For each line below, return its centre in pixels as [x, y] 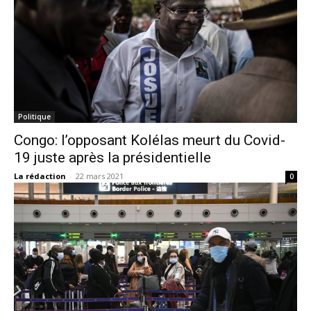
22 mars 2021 [100, 176]
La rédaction [40, 176]
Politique [34, 117]
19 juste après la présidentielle [112, 158]
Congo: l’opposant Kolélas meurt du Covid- [150, 140]
